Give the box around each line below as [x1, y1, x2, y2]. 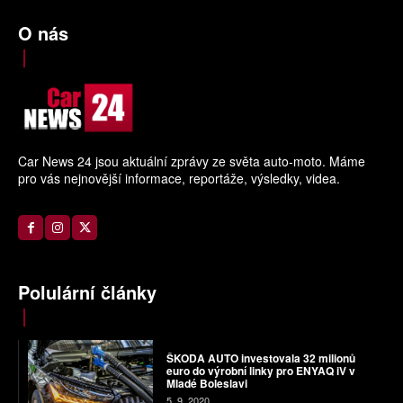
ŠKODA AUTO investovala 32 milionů [166, 349, 355, 366]
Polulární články [18, 279, 157, 305]
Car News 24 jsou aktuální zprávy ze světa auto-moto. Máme [18, 152, 365, 170]
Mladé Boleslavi [166, 374, 247, 391]
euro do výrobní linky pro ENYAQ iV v [166, 362, 355, 379]
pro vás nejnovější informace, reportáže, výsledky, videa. [18, 169, 340, 187]
